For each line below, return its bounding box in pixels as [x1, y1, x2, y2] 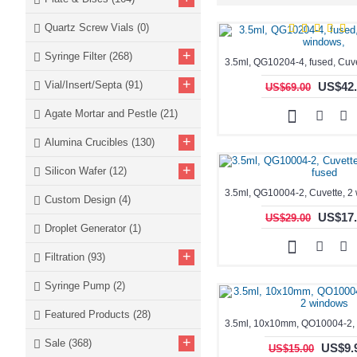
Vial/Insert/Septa [45, 79, 125, 91]
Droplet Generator [45, 222, 129, 234]
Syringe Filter [45, 50, 109, 62]
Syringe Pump [45, 280, 113, 292]
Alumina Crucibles [45, 136, 131, 148]
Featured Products [45, 308, 133, 320]
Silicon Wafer [45, 165, 109, 177]
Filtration [45, 251, 88, 263]
